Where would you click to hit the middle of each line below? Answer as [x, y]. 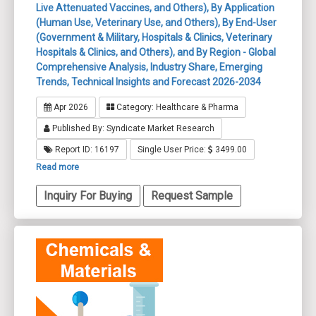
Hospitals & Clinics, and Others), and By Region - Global [156, 52]
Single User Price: [173, 149]
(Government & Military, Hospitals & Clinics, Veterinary [154, 37]
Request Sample [192, 196]
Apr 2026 [70, 107]
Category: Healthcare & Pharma [176, 107]
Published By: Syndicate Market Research [132, 128]
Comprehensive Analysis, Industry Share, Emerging [149, 67]
